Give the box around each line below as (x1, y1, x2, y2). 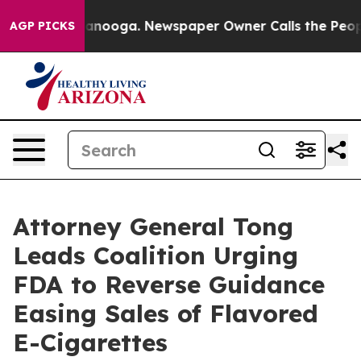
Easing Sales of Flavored (13, 298, 318, 329)
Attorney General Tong (13, 211, 293, 242)
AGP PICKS (10, 19, 75, 33)
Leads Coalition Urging (13, 240, 298, 271)
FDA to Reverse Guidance (13, 269, 325, 300)
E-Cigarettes (13, 327, 168, 358)
